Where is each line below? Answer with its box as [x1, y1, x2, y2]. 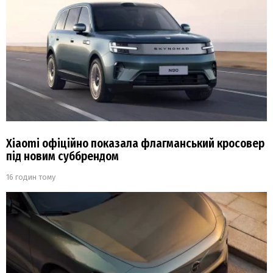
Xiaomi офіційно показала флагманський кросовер [6, 136, 264, 151]
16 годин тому [6, 172, 55, 182]
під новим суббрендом [6, 149, 119, 164]
